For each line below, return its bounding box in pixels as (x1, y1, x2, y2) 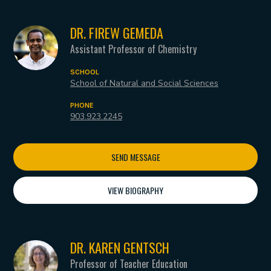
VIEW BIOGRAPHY (108, 184, 163, 197)
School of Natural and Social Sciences (70, 77, 218, 90)
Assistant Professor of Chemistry (70, 42, 197, 57)
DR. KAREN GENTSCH (70, 238, 169, 258)
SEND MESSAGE (111, 151, 160, 164)
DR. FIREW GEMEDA (70, 23, 163, 43)
